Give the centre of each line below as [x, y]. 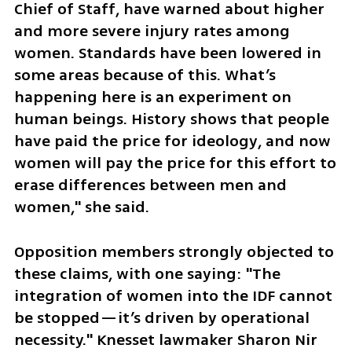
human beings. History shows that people [171, 119]
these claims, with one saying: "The [147, 273]
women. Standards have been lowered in [167, 53]
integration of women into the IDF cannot [173, 295]
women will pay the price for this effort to [175, 163]
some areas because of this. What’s [145, 75]
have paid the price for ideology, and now [172, 141]
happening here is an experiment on [152, 97]
